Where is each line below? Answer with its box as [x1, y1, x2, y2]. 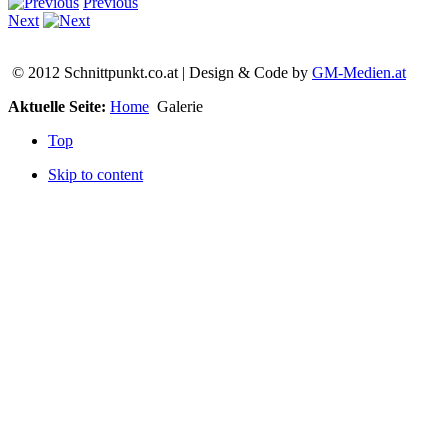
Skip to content [48, 165, 143, 183]
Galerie [153, 97, 203, 115]
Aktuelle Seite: [8, 97, 110, 115]
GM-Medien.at [312, 63, 406, 81]
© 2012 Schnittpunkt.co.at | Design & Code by [8, 63, 312, 81]
